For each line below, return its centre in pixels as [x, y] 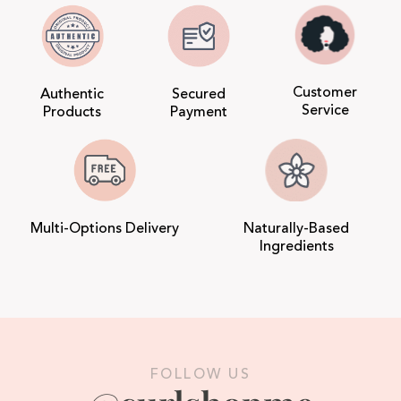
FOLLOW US [200, 374]
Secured [198, 94]
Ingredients [296, 246]
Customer [325, 92]
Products [73, 111]
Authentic [73, 94]
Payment [198, 111]
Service [325, 110]
